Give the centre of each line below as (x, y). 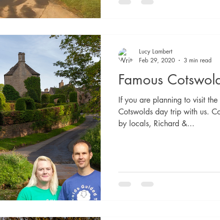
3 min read (198, 60)
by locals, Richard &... (156, 124)
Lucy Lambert (156, 51)
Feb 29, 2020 (157, 60)
